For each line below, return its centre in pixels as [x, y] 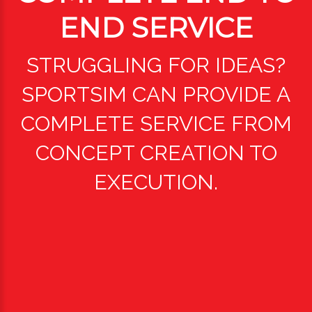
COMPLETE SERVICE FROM [156, 123]
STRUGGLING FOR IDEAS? [156, 65]
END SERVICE [156, 27]
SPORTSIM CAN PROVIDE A [156, 94]
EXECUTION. [156, 182]
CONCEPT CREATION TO [156, 153]
